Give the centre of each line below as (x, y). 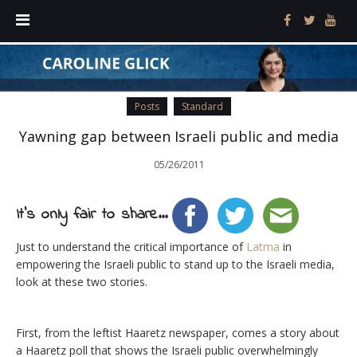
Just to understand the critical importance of (131, 247)
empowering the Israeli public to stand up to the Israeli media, (175, 265)
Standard (202, 107)
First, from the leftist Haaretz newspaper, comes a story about (178, 333)
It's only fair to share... (92, 215)
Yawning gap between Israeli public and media (178, 137)
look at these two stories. (82, 282)
